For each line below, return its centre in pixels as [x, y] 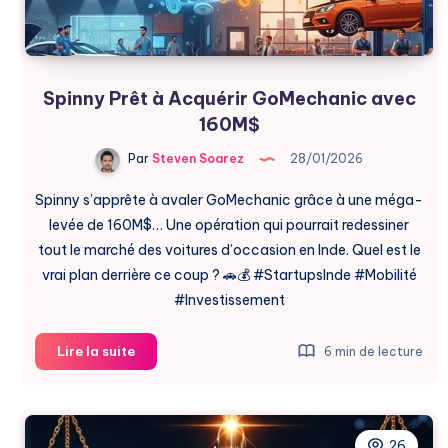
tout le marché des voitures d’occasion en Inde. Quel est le [229, 249]
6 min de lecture [372, 351]
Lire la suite [96, 350]
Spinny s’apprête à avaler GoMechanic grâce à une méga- [229, 199]
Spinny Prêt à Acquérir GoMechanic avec [229, 98]
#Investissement [229, 299]
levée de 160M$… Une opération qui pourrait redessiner [229, 224]
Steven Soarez [196, 159]
